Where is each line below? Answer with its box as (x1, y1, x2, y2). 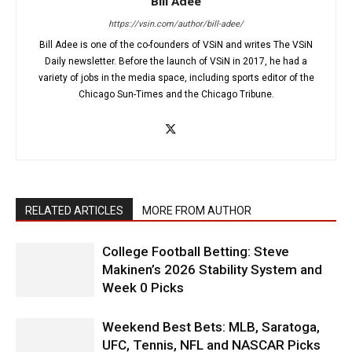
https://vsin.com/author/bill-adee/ (108, 19, 244, 29)
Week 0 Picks (102, 280, 184, 295)
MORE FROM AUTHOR (142, 204, 251, 217)
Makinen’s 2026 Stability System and (102, 262, 322, 277)
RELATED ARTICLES (25, 204, 123, 217)
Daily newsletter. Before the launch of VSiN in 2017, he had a (45, 56, 307, 67)
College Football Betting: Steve (102, 244, 289, 259)
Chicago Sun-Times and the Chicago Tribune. (78, 89, 274, 100)
